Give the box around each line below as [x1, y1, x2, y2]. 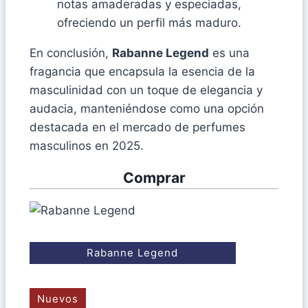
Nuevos [37, 291, 79, 305]
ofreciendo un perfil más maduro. [57, 15, 241, 30]
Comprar [122, 169, 186, 187]
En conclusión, [30, 45, 112, 60]
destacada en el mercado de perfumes [30, 120, 245, 134]
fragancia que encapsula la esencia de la [30, 64, 255, 78]
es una [209, 45, 250, 60]
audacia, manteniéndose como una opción [30, 101, 264, 115]
